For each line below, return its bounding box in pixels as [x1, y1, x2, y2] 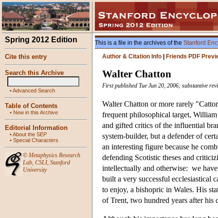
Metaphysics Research [29, 152, 80, 159]
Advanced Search [13, 88, 55, 93]
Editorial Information [5, 124, 68, 131]
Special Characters [13, 137, 58, 143]
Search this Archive [5, 69, 64, 76]
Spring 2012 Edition [5, 36, 77, 44]
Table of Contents [5, 102, 57, 109]
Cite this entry [5, 53, 47, 60]
